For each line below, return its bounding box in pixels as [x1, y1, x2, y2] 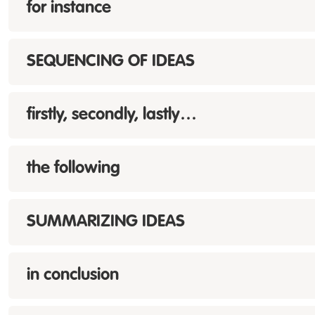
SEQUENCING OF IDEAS [27, 53, 195, 70]
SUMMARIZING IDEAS [27, 214, 185, 231]
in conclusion [27, 267, 119, 284]
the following [27, 160, 120, 177]
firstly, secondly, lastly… [27, 107, 197, 124]
